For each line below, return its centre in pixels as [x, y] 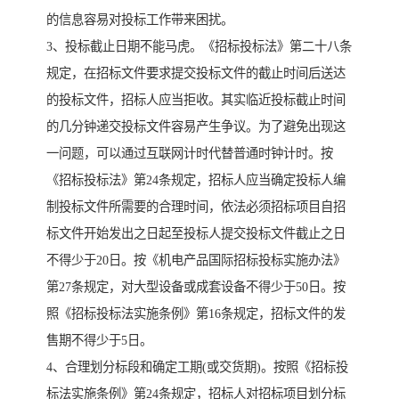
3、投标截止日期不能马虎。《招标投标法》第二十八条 [199, 47]
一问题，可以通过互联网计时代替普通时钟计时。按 [190, 154]
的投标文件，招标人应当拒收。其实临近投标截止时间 [196, 100]
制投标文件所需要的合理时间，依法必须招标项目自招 [196, 207]
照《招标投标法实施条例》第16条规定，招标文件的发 [196, 314]
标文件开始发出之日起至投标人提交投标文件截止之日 [196, 234]
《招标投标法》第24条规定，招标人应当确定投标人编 [196, 180]
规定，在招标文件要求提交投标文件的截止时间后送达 [196, 73]
